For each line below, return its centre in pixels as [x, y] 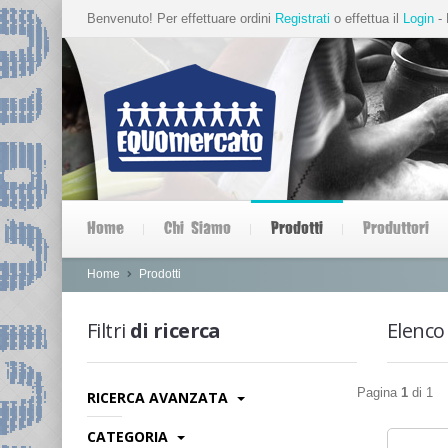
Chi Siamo [197, 228]
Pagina [379, 392]
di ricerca [173, 330]
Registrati [302, 18]
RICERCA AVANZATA [159, 397]
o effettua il [366, 18]
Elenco [416, 330]
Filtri [106, 330]
